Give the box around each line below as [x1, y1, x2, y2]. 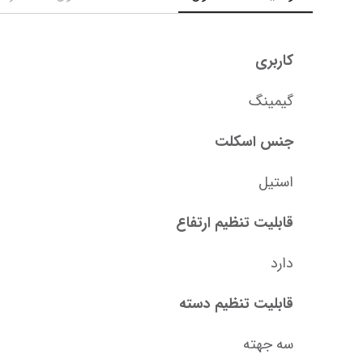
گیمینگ [249, 90, 293, 113]
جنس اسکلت [215, 130, 293, 154]
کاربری [255, 49, 293, 73]
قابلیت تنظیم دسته [179, 293, 293, 316]
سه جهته [243, 333, 293, 357]
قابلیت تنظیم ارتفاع [176, 211, 293, 235]
